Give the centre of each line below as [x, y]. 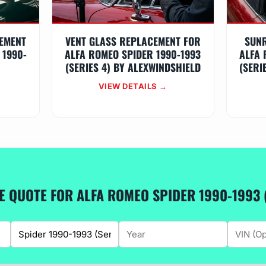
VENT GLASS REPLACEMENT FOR [133, 41]
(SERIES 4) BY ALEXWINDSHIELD [133, 67]
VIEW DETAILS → [133, 86]
